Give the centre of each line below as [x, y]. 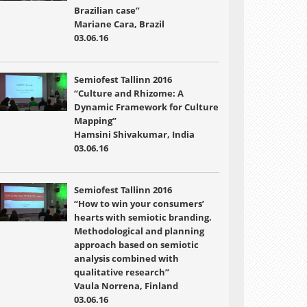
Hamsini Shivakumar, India [134, 134]
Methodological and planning [139, 231]
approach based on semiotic [136, 245]
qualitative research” [121, 272]
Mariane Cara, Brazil [119, 24]
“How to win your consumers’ [139, 204]
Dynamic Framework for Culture [146, 107]
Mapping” [95, 121]
